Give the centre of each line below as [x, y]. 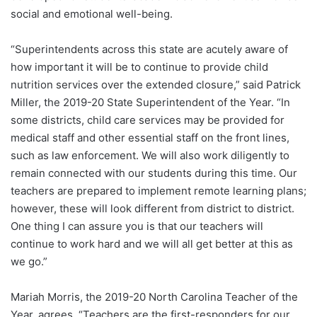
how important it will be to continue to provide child [139, 67]
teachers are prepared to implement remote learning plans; [158, 191]
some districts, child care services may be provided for [148, 120]
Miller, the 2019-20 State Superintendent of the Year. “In [150, 103]
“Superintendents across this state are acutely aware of [149, 50]
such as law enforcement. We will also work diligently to [150, 156]
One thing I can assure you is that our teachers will [137, 226]
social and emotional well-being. [92, 14]
